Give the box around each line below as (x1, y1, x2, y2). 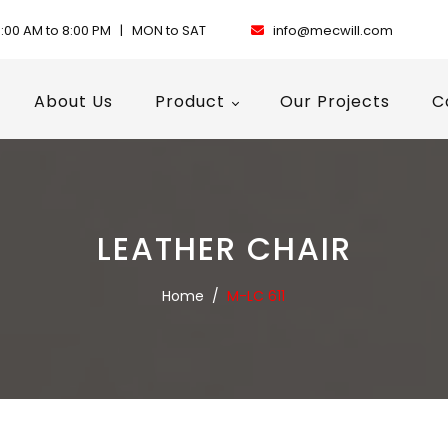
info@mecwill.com (273, 21, 393, 40)
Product (155, 90, 230, 113)
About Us (34, 90, 113, 113)
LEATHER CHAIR (96, 227, 352, 271)
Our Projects (280, 90, 390, 113)
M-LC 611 (226, 286, 285, 306)
